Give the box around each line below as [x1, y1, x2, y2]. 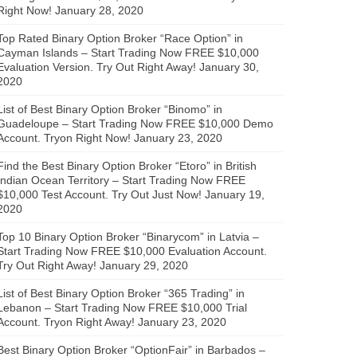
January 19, [205, 187, 265, 201]
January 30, [199, 60, 259, 73]
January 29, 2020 [100, 258, 188, 272]
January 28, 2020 [55, 3, 143, 17]
